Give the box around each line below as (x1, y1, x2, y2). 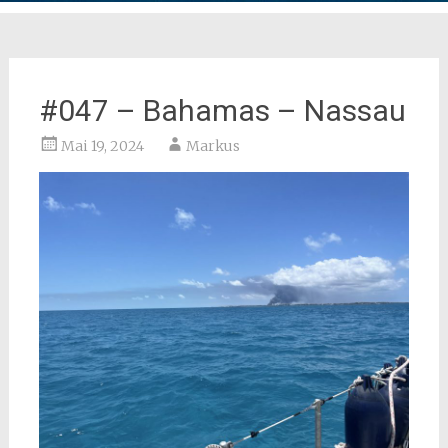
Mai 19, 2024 (60, 137, 144, 155)
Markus (185, 137, 240, 155)
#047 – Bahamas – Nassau (38, 93, 406, 128)
